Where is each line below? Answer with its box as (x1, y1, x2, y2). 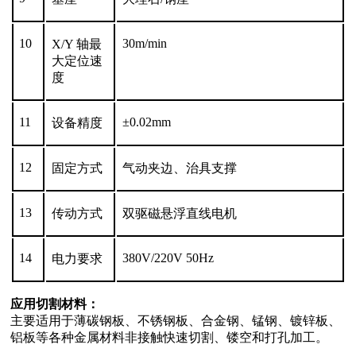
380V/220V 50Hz (122, 250, 214, 265)
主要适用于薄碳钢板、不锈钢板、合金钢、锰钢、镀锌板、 (10, 313, 341, 327)
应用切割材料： (10, 296, 99, 311)
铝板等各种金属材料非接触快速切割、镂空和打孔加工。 (10, 330, 328, 344)
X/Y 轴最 (52, 37, 102, 51)
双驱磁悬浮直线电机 (122, 206, 237, 220)
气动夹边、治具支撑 (122, 161, 237, 175)
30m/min (122, 36, 167, 50)
